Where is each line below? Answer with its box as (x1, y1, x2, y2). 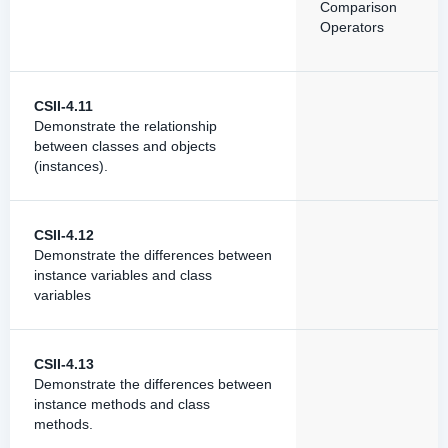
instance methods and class (34, 396, 210, 412)
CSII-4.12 (34, 227, 94, 243)
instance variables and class (34, 267, 212, 283)
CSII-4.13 (34, 356, 94, 372)
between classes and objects (34, 138, 216, 154)
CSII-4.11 (34, 98, 93, 114)
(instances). (34, 158, 108, 174)
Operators (320, 19, 384, 35)
